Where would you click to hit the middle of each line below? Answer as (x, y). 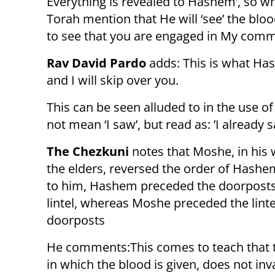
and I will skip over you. (113, 80)
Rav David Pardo (96, 63)
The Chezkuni (88, 152)
